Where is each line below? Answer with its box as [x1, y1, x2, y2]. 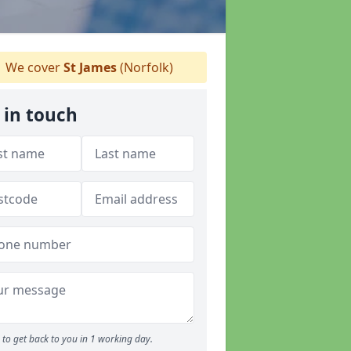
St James [63, 59, 117, 76]
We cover [2, 59, 63, 76]
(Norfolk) [117, 59, 173, 76]
